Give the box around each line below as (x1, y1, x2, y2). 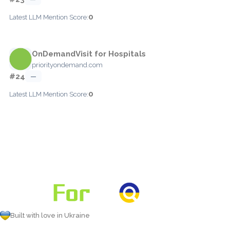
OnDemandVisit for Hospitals (32, 49, 146, 59)
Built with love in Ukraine (10, 211, 90, 219)
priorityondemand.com (32, 61, 103, 69)
